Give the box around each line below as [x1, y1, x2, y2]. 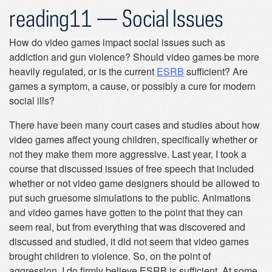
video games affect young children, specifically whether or [9, 132, 257, 146]
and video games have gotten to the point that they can [9, 205, 243, 219]
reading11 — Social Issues [9, 4, 223, 32]
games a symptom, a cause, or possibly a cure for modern [9, 79, 256, 93]
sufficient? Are [184, 64, 248, 78]
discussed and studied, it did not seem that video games [9, 234, 249, 248]
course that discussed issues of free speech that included [9, 161, 254, 175]
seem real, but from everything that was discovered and [9, 220, 245, 234]
